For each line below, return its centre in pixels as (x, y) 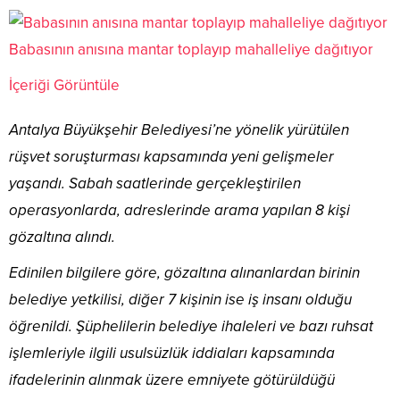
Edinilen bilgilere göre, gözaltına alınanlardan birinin (184, 273)
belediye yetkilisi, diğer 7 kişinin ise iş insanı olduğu (180, 300)
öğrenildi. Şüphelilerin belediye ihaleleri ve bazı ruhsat (191, 327)
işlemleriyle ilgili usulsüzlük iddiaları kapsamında (172, 354)
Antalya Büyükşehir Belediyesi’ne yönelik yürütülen (179, 130)
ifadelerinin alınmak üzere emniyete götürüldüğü (172, 380)
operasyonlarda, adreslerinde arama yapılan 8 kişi (179, 211)
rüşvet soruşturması (75, 157)
